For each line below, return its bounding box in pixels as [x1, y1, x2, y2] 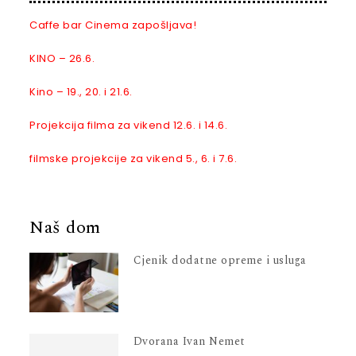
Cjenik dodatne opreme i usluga [133, 252, 307, 269]
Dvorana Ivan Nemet [133, 333, 246, 350]
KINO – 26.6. [29, 50, 95, 66]
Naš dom [29, 214, 101, 241]
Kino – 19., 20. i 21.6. [29, 83, 133, 99]
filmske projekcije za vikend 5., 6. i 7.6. [29, 150, 238, 166]
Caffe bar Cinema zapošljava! [29, 17, 197, 33]
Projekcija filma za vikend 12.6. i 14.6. [29, 117, 228, 133]
